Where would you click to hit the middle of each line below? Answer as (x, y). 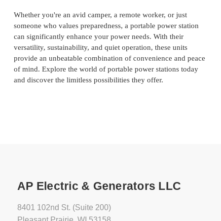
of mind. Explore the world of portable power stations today (106, 69)
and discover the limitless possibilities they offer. (89, 80)
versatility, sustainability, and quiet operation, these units (101, 48)
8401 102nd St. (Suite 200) (64, 208)
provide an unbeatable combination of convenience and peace (110, 58)
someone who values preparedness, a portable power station (106, 26)
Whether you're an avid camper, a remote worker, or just (100, 15)
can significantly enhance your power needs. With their (99, 37)
